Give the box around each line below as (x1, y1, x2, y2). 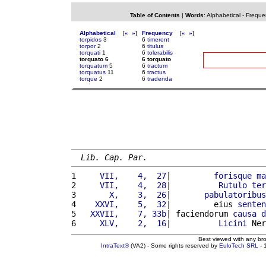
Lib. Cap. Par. (81, 152, 147, 162)
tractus (147, 69, 166, 75)
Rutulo (218, 180, 247, 190)
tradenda (147, 75, 172, 82)
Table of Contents (129, 12, 180, 18)
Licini (218, 218, 247, 228)
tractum (147, 62, 167, 69)
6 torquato (142, 56, 171, 62)
